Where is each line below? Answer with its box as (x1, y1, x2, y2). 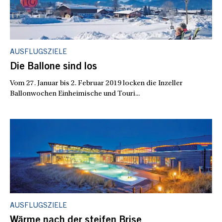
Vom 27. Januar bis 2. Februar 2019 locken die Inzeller (10, 80, 183, 87)
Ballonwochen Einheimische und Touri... (10, 90, 140, 98)
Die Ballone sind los (10, 62, 97, 72)
